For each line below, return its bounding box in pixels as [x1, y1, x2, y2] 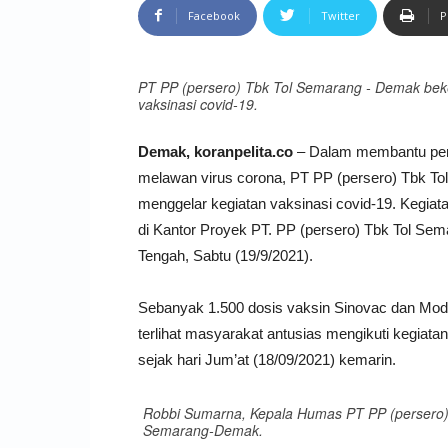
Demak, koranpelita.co [138, 142, 293, 160]
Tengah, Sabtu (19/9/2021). [138, 246, 313, 264]
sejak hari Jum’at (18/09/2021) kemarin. [138, 350, 396, 368]
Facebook [188, 7, 240, 23]
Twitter [321, 7, 360, 23]
